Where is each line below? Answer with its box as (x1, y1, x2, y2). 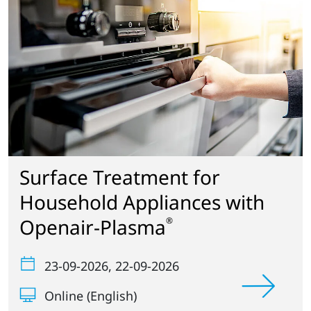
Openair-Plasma (19, 214, 166, 241)
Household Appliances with (19, 189, 264, 216)
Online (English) (44, 287, 137, 304)
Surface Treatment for (19, 164, 220, 191)
